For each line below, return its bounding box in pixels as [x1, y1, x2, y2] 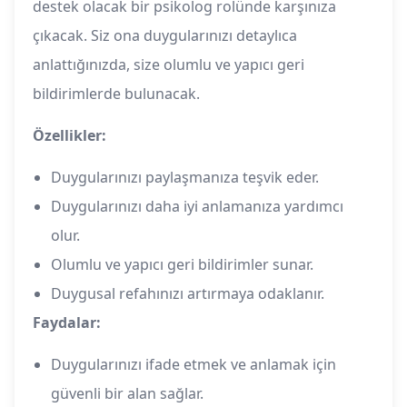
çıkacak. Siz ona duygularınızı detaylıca [33, 25, 297, 46]
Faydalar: [33, 313, 101, 333]
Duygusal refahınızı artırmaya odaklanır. [51, 283, 324, 304]
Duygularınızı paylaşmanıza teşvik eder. [51, 167, 319, 188]
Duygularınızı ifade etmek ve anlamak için [51, 354, 336, 375]
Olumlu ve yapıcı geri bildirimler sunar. [51, 254, 313, 275]
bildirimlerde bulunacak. [33, 84, 200, 104]
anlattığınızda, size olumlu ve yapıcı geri [33, 55, 304, 75]
